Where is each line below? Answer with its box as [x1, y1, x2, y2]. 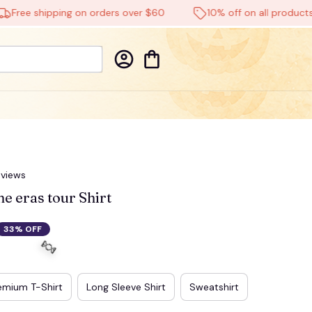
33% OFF [3, 223, 42, 235]
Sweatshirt [189, 280, 239, 293]
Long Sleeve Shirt [86, 280, 166, 293]
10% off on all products [176, 6, 283, 19]
